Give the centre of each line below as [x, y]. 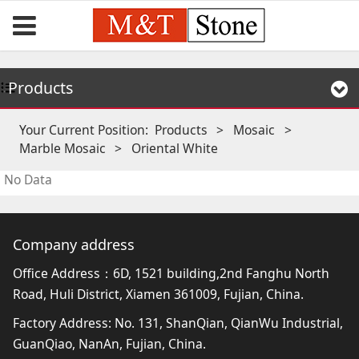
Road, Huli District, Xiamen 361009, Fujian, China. [158, 294]
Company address [73, 244]
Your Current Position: [87, 130]
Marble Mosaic [62, 149]
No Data [28, 180]
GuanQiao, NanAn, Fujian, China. [109, 343]
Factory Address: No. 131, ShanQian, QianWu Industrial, [177, 323]
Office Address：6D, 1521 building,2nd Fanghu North [171, 273]
